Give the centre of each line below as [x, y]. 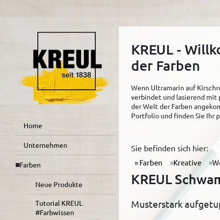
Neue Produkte [59, 184]
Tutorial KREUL [59, 203]
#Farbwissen [55, 212]
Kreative [188, 163]
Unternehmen [45, 145]
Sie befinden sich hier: [169, 148]
